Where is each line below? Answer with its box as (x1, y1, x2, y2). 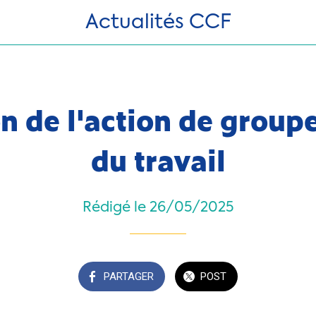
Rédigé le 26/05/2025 (83, 201, 233, 216)
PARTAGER (103, 270, 154, 284)
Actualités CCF (85, 12, 231, 32)
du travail (90, 140, 226, 180)
